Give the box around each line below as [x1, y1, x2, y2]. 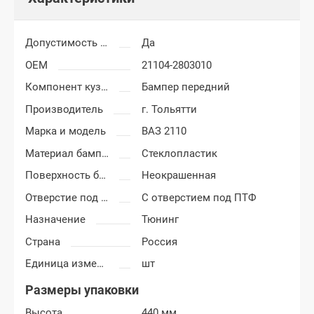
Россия [142, 235, 178, 248]
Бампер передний [142, 81, 231, 94]
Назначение [25, 213, 86, 226]
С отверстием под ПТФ [142, 191, 257, 204]
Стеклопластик [142, 146, 218, 160]
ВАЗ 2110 [142, 125, 187, 138]
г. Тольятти [142, 102, 198, 116]
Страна [25, 235, 60, 248]
